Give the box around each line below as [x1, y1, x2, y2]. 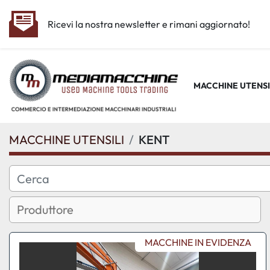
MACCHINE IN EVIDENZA [145, 236, 252, 248]
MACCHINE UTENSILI [9, 132, 124, 147]
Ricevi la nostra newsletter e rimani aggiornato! [48, 17, 250, 30]
